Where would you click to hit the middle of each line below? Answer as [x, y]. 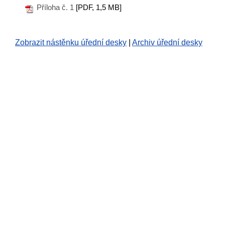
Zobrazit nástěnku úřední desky [71, 43]
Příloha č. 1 [55, 8]
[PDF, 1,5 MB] [99, 8]
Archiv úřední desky [167, 43]
